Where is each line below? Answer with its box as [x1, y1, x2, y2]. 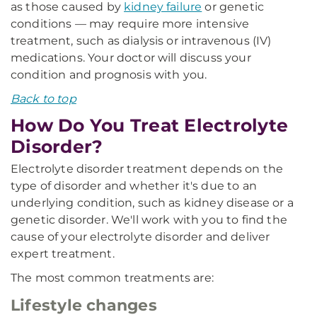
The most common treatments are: [11, 271, 214, 284]
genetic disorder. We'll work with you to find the [11, 213, 287, 226]
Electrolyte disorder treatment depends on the [11, 162, 284, 175]
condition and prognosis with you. [11, 68, 207, 81]
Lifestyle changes [11, 296, 157, 315]
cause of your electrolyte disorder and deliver [11, 230, 270, 243]
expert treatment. [11, 247, 115, 260]
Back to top [11, 92, 76, 105]
